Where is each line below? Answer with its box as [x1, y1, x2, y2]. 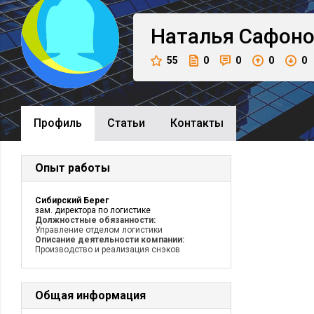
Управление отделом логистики [35, 225, 163, 235]
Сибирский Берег [35, 196, 109, 205]
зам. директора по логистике [35, 205, 151, 215]
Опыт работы [35, 161, 110, 175]
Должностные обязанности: [35, 215, 156, 225]
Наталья [151, 24, 234, 48]
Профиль [34, 116, 82, 130]
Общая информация [35, 289, 146, 302]
